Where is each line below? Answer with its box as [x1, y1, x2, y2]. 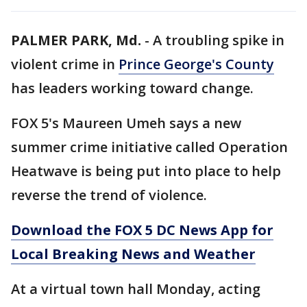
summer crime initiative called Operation [11, 138, 288, 156]
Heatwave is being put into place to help [11, 162, 281, 180]
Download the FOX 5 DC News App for [11, 221, 273, 239]
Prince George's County [119, 55, 274, 73]
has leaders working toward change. [11, 79, 254, 97]
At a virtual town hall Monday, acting [11, 280, 260, 298]
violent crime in [11, 55, 119, 73]
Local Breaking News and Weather [11, 245, 256, 263]
